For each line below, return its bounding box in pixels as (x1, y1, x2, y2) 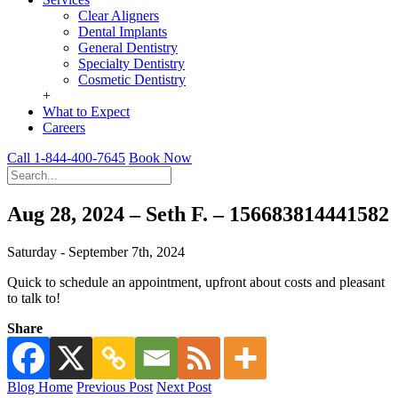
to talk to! (7, 290, 60, 306)
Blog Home (7, 378, 73, 394)
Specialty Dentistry (78, 56, 185, 71)
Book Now (129, 150, 192, 165)
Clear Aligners (78, 8, 159, 23)
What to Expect (43, 104, 130, 119)
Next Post (156, 378, 211, 394)
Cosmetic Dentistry (78, 72, 186, 87)
